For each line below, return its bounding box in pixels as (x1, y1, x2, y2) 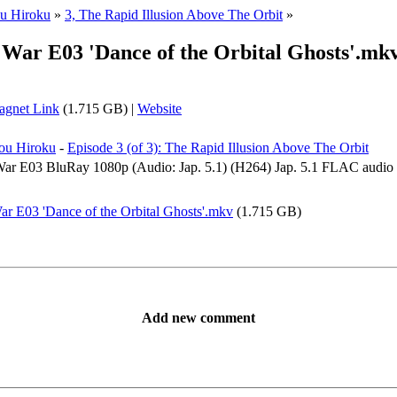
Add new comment (142, 309, 255, 325)
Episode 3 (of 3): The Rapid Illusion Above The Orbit (67, 139, 369, 155)
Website (137, 100, 182, 116)
